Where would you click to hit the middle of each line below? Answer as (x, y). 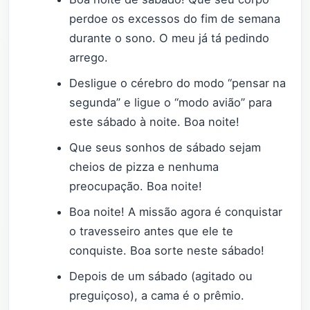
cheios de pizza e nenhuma (144, 166)
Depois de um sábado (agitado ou (161, 276)
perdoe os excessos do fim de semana (175, 18)
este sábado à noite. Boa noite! (155, 121)
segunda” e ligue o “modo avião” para (171, 102)
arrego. (89, 57)
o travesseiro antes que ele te (152, 231)
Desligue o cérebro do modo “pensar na (178, 83)
